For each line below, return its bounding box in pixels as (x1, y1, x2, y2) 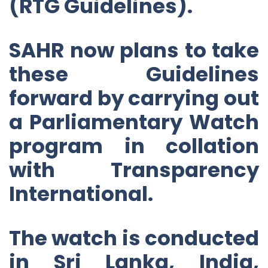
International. (9, 179, 153, 208)
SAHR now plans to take (9, 35, 259, 65)
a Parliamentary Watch (9, 107, 259, 136)
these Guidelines (9, 59, 259, 89)
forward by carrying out (9, 83, 259, 112)
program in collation (9, 131, 259, 160)
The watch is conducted (9, 223, 259, 252)
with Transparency (9, 155, 259, 184)
